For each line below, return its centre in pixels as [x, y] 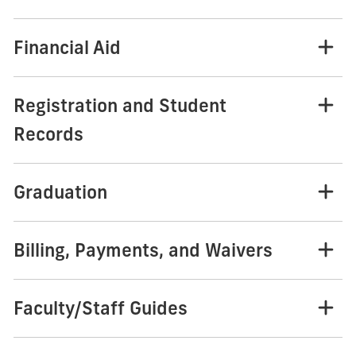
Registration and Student [120, 106]
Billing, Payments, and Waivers [143, 251]
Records [48, 135]
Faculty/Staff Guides [100, 309]
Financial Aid [67, 48]
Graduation [60, 193]
